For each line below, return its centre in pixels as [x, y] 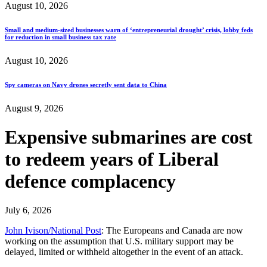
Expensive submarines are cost [129, 137]
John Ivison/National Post [53, 231]
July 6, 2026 [28, 210]
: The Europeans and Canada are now [172, 231]
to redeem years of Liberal [112, 159]
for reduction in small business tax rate [60, 37]
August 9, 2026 [34, 108]
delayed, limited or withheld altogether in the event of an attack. [124, 252]
